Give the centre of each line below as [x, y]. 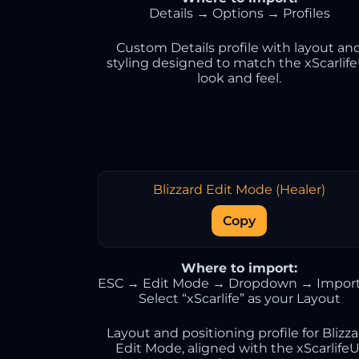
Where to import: [240, 268]
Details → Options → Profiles [239, 13]
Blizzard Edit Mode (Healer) [240, 190]
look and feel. [240, 78]
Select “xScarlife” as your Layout [239, 298]
